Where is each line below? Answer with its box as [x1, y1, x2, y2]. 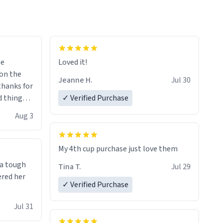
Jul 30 [171, 75, 191, 86]
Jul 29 [171, 161, 191, 173]
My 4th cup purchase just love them [58, 143, 178, 155]
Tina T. [58, 161, 81, 173]
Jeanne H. [58, 75, 93, 86]
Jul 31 [14, 201, 33, 213]
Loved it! [58, 57, 87, 68]
